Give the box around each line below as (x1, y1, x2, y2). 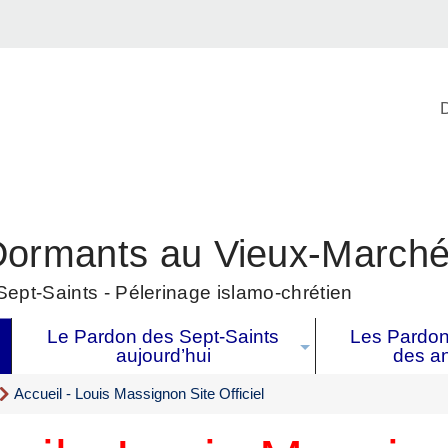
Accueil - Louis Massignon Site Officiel (14, 385, 264, 403)
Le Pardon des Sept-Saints (47, 326, 280, 348)
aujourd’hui (115, 345, 211, 367)
